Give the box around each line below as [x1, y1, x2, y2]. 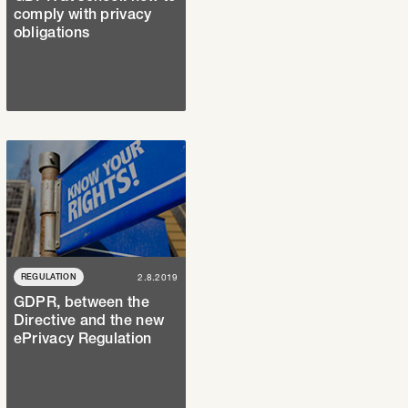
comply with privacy [13, 5, 152, 23]
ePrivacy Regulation [13, 330, 152, 347]
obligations [13, 24, 90, 41]
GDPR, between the [13, 293, 149, 311]
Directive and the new [13, 311, 165, 329]
